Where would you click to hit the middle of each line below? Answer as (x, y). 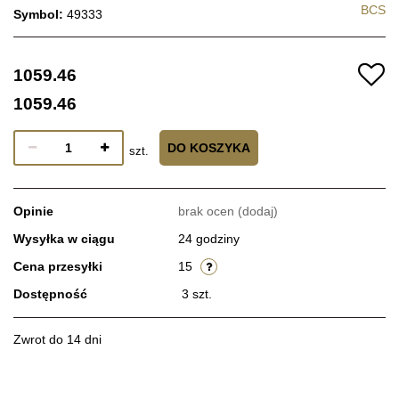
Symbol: (40, 14)
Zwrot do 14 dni (57, 339)
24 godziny (209, 238)
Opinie (33, 211)
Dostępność (50, 293)
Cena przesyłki (58, 266)
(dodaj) (258, 211)
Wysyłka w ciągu (64, 238)
